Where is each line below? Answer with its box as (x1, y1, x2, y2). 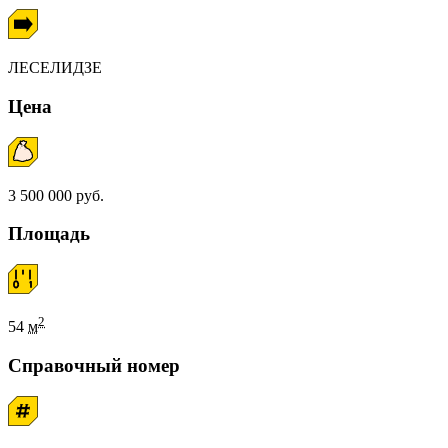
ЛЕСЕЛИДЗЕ (8, 59, 102, 77)
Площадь (8, 223, 90, 245)
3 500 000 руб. (8, 186, 104, 204)
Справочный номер (8, 355, 180, 377)
